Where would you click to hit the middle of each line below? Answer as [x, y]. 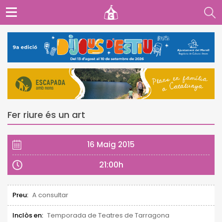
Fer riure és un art [46, 114]
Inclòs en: [28, 215]
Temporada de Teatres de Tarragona [108, 215]
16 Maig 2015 [111, 144]
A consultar [50, 195]
